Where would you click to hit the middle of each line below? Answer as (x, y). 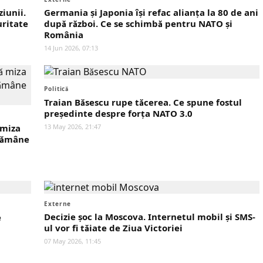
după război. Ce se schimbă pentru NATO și (138, 23)
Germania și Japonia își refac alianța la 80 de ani (151, 12)
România (64, 35)
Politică (57, 89)
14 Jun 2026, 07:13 (71, 48)
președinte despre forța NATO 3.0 (118, 113)
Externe (58, 204)
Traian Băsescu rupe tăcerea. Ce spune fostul (143, 102)
